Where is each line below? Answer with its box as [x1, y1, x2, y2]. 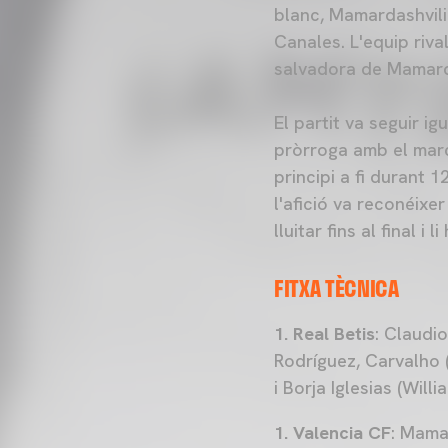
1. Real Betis [274, 322, 375, 346]
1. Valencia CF [274, 421, 391, 445]
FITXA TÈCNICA [274, 271, 399, 306]
